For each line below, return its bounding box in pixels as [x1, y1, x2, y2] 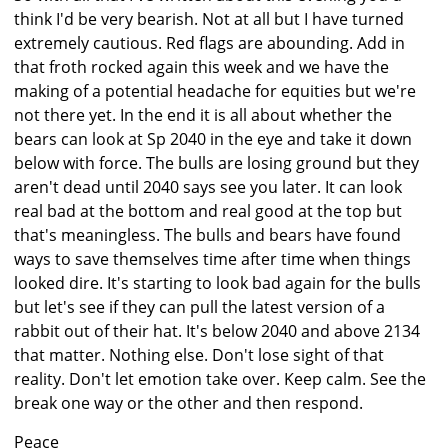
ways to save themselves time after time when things [14, 248, 411, 271]
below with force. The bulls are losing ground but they [14, 152, 419, 175]
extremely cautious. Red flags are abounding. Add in [14, 32, 405, 55]
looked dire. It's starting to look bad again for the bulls [14, 272, 421, 295]
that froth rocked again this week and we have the [14, 56, 389, 79]
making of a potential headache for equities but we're [14, 80, 416, 103]
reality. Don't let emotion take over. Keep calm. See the [14, 368, 426, 391]
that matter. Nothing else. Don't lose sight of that [14, 344, 384, 367]
